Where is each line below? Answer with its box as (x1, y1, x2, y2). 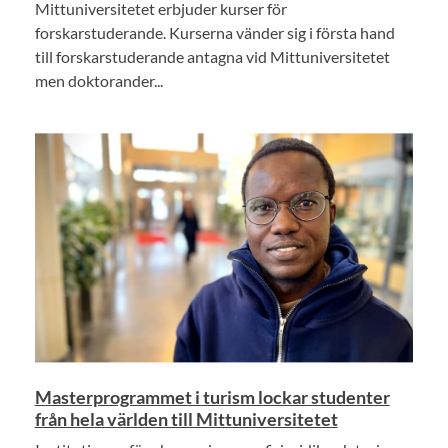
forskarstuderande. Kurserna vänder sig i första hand (34, 22, 395, 42)
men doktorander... (34, 70, 163, 90)
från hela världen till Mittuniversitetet (34, 408, 338, 431)
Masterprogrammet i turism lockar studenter (34, 386, 390, 409)
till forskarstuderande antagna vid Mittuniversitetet (34, 46, 390, 66)
